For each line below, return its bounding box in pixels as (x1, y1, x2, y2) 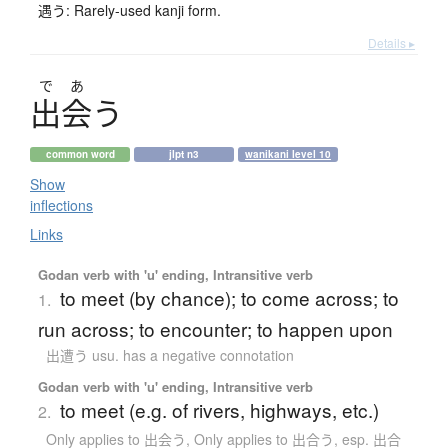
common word (45, 147, 115, 162)
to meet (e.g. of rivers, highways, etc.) (59, 396, 379, 424)
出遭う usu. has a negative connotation (45, 345, 294, 366)
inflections (30, 195, 93, 216)
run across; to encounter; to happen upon (37, 315, 393, 343)
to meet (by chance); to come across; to (59, 284, 399, 312)
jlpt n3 (169, 147, 199, 162)
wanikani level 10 (245, 147, 331, 162)
